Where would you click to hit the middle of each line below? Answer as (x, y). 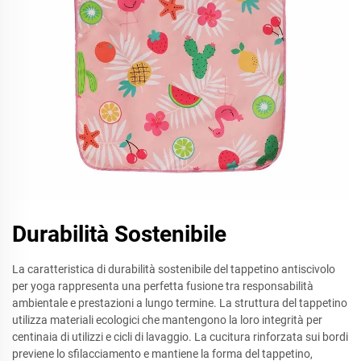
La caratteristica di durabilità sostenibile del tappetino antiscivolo (174, 269)
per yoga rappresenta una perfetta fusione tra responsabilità (163, 286)
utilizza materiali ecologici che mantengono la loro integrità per (167, 320)
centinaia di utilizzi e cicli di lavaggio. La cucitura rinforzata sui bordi (180, 337)
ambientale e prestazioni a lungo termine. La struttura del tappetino (180, 303)
